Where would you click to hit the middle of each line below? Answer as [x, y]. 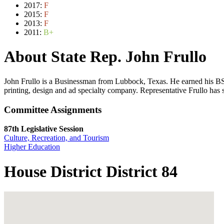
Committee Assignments [53, 109]
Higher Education [32, 147]
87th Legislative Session [44, 129]
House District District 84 [91, 171]
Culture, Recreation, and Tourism [56, 138]
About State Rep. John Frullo [105, 57]
